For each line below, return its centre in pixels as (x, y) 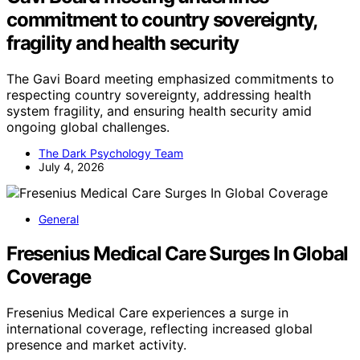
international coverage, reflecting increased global (160, 329)
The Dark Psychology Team (111, 153)
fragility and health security (123, 43)
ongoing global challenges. (88, 127)
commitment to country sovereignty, (162, 20)
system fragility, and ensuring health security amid (159, 111)
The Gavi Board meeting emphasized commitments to (170, 79)
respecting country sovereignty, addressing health (159, 95)
